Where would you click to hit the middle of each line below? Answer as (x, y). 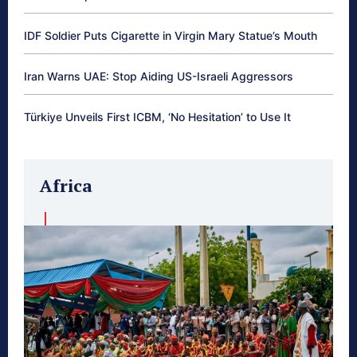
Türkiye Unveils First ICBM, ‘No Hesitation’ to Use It (157, 117)
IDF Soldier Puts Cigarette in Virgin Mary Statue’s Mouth (171, 36)
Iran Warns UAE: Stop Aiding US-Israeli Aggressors (159, 76)
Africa (66, 186)
